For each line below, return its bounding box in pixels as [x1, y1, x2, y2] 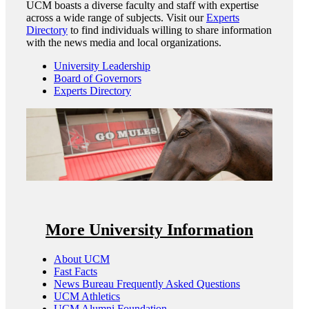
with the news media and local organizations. [26, 36, 221, 48]
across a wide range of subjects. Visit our [26, 11, 206, 23]
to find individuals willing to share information [68, 23, 272, 36]
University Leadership [54, 59, 150, 72]
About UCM [54, 252, 110, 265]
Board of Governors [54, 72, 141, 84]
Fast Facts [54, 265, 97, 277]
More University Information [46, 220, 253, 239]
